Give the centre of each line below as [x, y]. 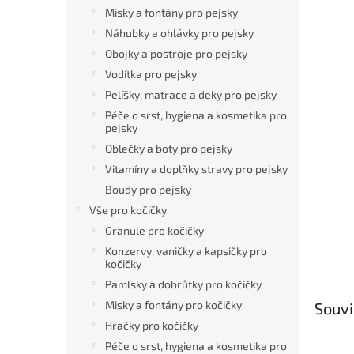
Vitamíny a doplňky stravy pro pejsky [196, 169]
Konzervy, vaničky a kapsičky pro [186, 251]
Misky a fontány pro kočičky [173, 305]
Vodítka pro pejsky [151, 74]
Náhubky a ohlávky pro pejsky [179, 33]
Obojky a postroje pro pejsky [176, 53]
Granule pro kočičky [154, 230]
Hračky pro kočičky [152, 325]
